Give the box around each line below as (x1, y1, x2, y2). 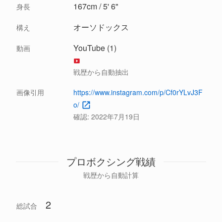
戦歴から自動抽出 (73, 67, 129, 77)
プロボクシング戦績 (66, 154, 156, 169)
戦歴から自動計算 (83, 170, 139, 180)
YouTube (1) (73, 42, 116, 54)
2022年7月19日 (91, 111, 140, 122)
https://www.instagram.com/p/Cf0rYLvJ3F (73, 87, 203, 98)
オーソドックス (73, 21, 129, 33)
